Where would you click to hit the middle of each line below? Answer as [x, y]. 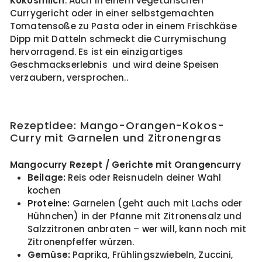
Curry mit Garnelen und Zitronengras [116, 138]
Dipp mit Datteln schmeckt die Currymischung [118, 39]
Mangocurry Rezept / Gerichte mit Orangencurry [125, 165]
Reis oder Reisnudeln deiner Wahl [144, 177]
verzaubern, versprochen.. [69, 77]
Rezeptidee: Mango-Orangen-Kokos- [117, 125]
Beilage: [47, 177]
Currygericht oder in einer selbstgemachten [112, 13]
